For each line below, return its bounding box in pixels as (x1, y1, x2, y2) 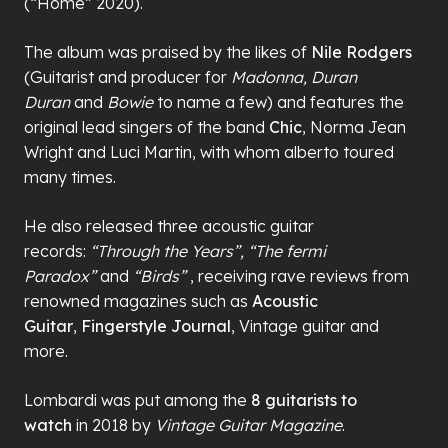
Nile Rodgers (311, 41, 412, 62)
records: (24, 240, 86, 261)
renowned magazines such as (24, 290, 252, 311)
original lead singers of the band (24, 116, 269, 137)
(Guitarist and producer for (24, 66, 231, 87)
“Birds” (133, 265, 186, 286)
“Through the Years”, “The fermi (86, 240, 326, 261)
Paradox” (24, 265, 96, 286)
